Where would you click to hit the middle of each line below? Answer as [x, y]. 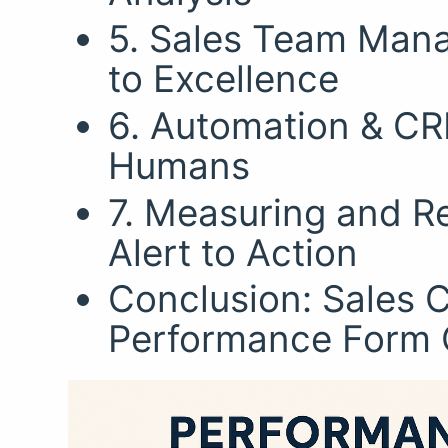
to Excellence [224, 78]
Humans [179, 165]
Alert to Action [233, 252]
